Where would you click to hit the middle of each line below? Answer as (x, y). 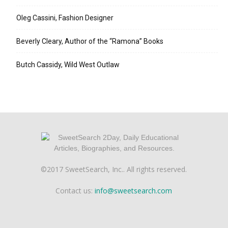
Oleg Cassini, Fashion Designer (65, 18)
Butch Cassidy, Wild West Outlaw (68, 65)
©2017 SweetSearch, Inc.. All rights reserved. (114, 169)
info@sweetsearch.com (134, 191)
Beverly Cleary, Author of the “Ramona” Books (90, 41)
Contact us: (75, 191)
